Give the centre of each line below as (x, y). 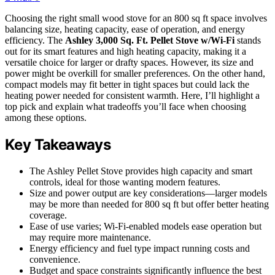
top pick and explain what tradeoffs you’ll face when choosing (126, 106)
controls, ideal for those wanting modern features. (125, 182)
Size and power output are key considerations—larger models (148, 193)
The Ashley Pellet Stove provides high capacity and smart (141, 171)
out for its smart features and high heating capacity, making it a (126, 51)
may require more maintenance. (90, 237)
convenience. (55, 259)
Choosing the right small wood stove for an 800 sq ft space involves (136, 18)
